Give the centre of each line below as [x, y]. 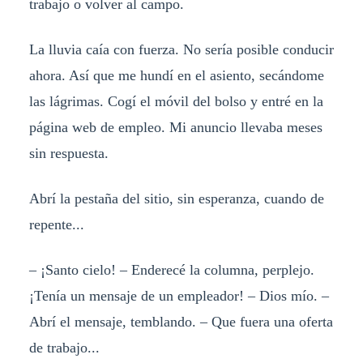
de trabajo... [64, 347]
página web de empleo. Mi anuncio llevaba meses [175, 128]
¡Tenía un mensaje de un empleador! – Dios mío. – [179, 295]
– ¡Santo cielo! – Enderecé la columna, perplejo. [171, 269]
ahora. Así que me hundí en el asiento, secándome [176, 76]
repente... [56, 225]
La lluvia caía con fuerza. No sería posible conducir [181, 50]
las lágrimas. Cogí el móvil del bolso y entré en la [176, 102]
